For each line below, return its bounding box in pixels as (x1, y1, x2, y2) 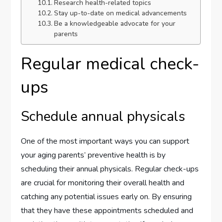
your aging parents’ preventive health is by (21, 150, 166, 161)
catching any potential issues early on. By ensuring (21, 191, 192, 203)
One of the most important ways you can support (21, 136, 190, 147)
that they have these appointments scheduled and (21, 205, 194, 217)
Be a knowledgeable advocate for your (54, 19, 175, 29)
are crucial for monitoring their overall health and (21, 177, 185, 189)
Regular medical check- (21, 53, 200, 76)
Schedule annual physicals (21, 107, 186, 126)
